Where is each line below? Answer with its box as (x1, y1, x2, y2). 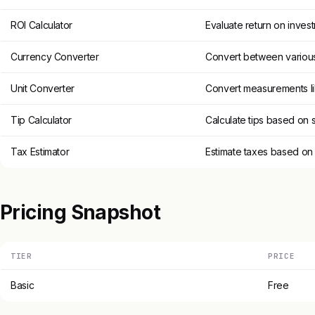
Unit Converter (11, 82, 75, 95)
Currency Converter (11, 51, 99, 63)
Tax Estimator (11, 146, 70, 158)
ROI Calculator (11, 19, 73, 32)
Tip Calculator (11, 114, 72, 127)
